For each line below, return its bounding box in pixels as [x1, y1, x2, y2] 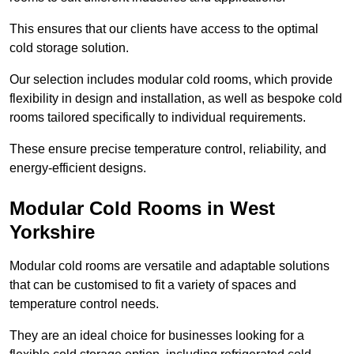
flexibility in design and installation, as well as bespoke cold [9, 92, 342, 106]
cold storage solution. [9, 41, 129, 55]
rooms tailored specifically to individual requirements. [9, 111, 306, 125]
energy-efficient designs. [9, 161, 146, 175]
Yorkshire [9, 221, 95, 243]
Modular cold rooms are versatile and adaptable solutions [9, 259, 330, 273]
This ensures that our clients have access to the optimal [9, 22, 318, 36]
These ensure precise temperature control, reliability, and [9, 142, 326, 156]
